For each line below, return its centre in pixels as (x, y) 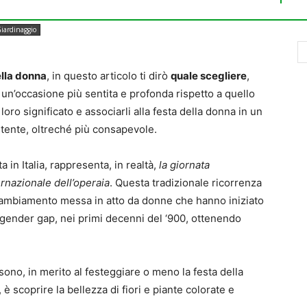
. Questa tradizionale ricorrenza (186, 182)
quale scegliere (209, 75)
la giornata (184, 164)
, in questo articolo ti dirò (109, 75)
